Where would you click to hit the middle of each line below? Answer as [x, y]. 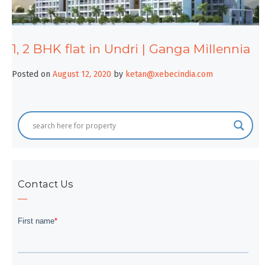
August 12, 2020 [82, 75]
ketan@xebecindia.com [169, 75]
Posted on [32, 75]
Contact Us [46, 184]
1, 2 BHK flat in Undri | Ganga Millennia [131, 49]
